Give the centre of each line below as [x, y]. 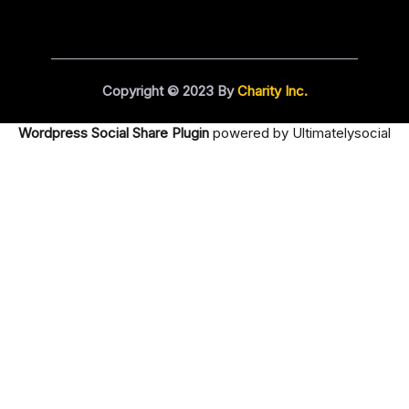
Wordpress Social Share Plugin [115, 132]
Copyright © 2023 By [168, 90]
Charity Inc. [270, 90]
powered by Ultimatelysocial [302, 132]
